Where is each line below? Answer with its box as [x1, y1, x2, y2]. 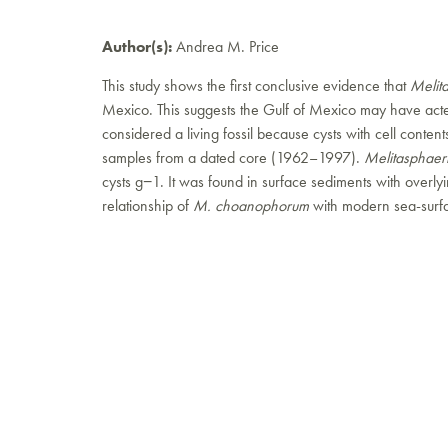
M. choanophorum [193, 195, 309, 216]
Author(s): [102, 36, 172, 57]
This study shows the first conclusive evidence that [102, 75, 410, 96]
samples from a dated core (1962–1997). [102, 147, 364, 168]
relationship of [102, 195, 193, 216]
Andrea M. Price [172, 36, 279, 57]
